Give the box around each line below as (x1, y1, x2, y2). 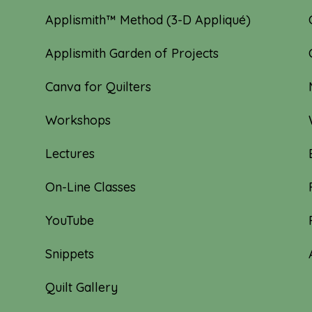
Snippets (45, 245, 94, 262)
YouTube (45, 212, 94, 228)
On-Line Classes (45, 178, 136, 195)
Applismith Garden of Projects (45, 45, 219, 61)
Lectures (45, 145, 95, 162)
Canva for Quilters (45, 78, 151, 95)
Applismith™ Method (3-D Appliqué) (45, 11, 251, 28)
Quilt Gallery (45, 279, 118, 295)
